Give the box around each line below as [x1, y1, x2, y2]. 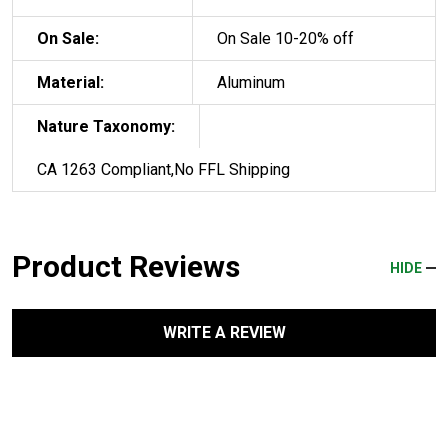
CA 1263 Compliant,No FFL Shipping [37, 159, 290, 179]
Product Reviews [12, 248, 240, 284]
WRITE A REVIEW [162, 322, 286, 342]
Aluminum [217, 72, 285, 92]
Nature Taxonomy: [37, 116, 175, 136]
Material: [37, 72, 104, 92]
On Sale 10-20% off [217, 28, 354, 48]
